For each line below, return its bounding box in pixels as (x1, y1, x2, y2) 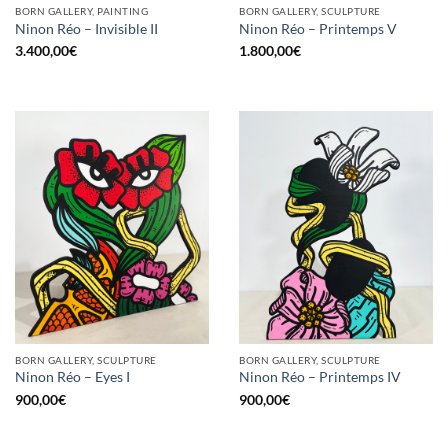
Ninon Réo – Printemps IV (239, 369, 401, 386)
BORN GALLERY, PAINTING (15, 5, 149, 18)
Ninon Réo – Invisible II (15, 20, 158, 37)
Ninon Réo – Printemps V (239, 20, 397, 37)
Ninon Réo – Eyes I (15, 369, 130, 386)
